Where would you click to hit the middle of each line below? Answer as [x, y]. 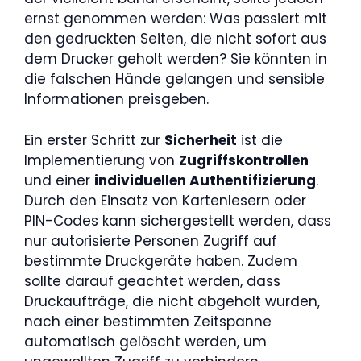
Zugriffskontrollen [244, 160]
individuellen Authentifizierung [205, 180]
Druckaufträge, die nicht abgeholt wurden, [172, 301]
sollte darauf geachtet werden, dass [152, 281]
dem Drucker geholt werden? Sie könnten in [176, 59]
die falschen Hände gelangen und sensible [174, 79]
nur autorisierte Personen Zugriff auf [151, 241]
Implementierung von [102, 160]
